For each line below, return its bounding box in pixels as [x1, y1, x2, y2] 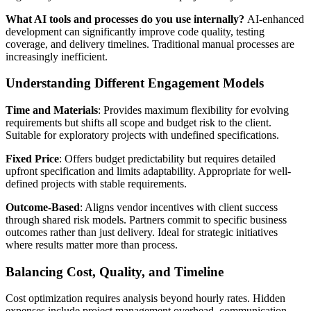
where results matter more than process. [6, 238, 178, 251]
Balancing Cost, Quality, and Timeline [6, 264, 224, 279]
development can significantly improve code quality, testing [6, 25, 264, 37]
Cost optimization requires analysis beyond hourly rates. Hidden [6, 292, 285, 305]
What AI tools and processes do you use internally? [6, 12, 244, 25]
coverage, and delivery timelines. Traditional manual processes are [6, 37, 294, 50]
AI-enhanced [244, 12, 304, 25]
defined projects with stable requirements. [6, 177, 187, 190]
